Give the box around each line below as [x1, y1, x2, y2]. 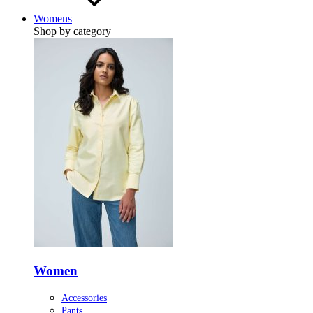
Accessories [61, 293, 107, 304]
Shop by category [34, 24, 111, 37]
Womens [34, 12, 72, 24]
